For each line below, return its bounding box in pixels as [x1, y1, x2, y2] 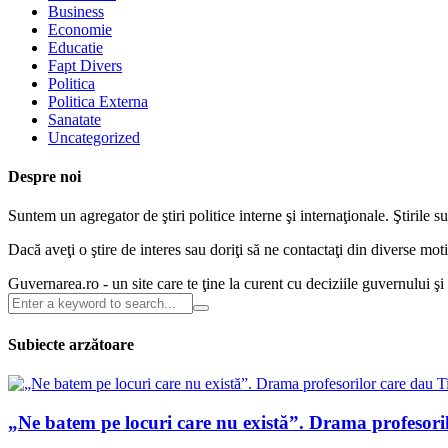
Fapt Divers [48, 56, 122, 74]
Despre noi [8, 168, 81, 186]
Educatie [48, 38, 103, 56]
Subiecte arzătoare [8, 335, 134, 353]
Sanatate [48, 110, 101, 128]
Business [48, 2, 104, 20]
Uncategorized [48, 128, 140, 146]
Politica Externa [48, 92, 148, 110]
